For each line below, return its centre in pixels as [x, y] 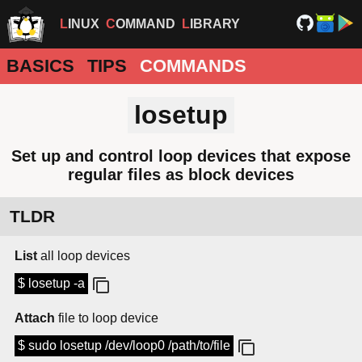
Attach [35, 318]
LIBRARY [215, 24]
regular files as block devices [181, 174]
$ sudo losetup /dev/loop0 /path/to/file [124, 346]
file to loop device [107, 318]
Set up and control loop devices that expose [181, 156]
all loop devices [84, 256]
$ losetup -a [51, 284]
